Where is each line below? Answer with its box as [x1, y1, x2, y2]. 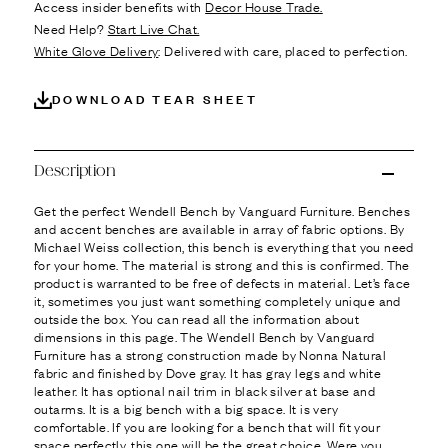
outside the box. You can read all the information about [34, 307, 360, 328]
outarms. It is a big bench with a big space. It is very [34, 397, 339, 418]
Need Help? [34, 18, 108, 38]
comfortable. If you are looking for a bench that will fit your [34, 415, 381, 436]
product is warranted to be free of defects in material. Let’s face [34, 271, 411, 292]
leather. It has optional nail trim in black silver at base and [34, 379, 376, 400]
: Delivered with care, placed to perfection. [158, 40, 408, 60]
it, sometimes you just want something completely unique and [34, 289, 401, 310]
